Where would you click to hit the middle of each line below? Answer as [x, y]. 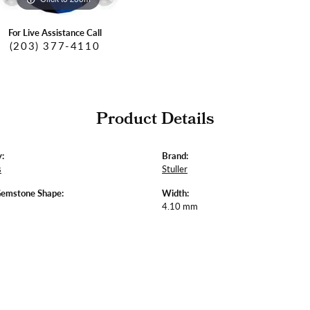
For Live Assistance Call [55, 33]
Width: [175, 193]
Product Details [155, 121]
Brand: [175, 156]
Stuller [175, 169]
